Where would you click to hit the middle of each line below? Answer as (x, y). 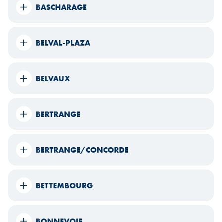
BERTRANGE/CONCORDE (82, 150)
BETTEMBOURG (64, 185)
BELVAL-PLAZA (63, 43)
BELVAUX (53, 78)
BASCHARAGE (61, 7)
